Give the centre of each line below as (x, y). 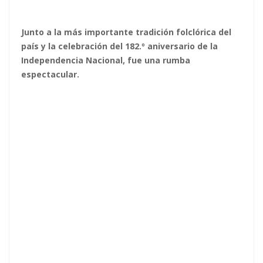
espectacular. (50, 75)
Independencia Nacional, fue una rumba (106, 60)
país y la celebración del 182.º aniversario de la (119, 46)
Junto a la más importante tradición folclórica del (126, 32)
